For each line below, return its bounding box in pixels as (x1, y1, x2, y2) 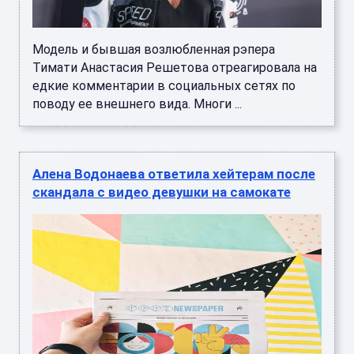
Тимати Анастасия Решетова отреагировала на (32, 60, 317, 76)
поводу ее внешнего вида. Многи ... (32, 96, 242, 112)
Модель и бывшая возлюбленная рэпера (32, 42, 275, 58)
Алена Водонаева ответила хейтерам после (32, 166, 315, 183)
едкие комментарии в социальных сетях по (32, 78, 296, 94)
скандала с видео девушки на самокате (32, 184, 291, 201)
